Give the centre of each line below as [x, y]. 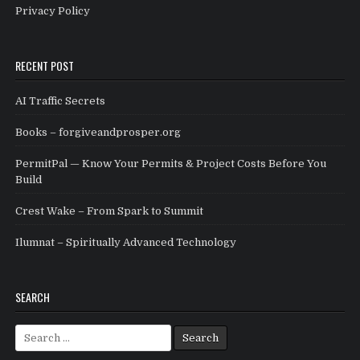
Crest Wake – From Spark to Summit [110, 211]
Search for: [43, 332]
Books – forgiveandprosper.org [98, 133]
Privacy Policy [53, 11]
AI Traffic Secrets [61, 101]
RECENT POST [45, 66]
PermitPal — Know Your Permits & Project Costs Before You [171, 164]
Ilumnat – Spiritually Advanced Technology [126, 243]
